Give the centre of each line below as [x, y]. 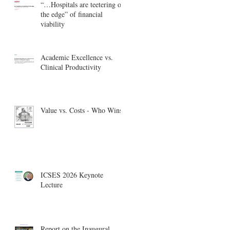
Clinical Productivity [71, 67]
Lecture [52, 184]
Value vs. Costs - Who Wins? [83, 110]
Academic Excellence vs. [77, 57]
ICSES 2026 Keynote [72, 175]
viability [53, 24]
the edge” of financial [72, 14]
